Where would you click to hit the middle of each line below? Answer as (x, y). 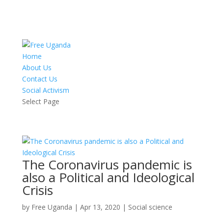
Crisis (37, 190)
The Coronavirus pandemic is (107, 165)
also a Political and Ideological (108, 177)
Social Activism (45, 90)
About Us (37, 68)
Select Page (41, 101)
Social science (150, 207)
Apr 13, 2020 (100, 207)
